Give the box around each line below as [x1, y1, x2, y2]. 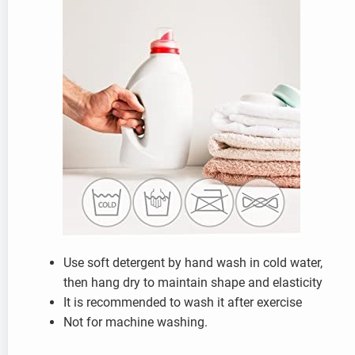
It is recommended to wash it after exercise [63, 295, 302, 311]
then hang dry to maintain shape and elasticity [63, 275, 323, 291]
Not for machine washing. [63, 315, 208, 330]
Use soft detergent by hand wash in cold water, [63, 255, 323, 271]
